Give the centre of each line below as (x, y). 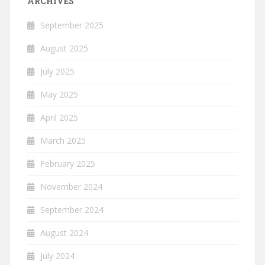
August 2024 (64, 233)
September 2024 (72, 210)
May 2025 (59, 94)
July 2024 (57, 256)
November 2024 (71, 187)
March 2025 (63, 140)
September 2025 (72, 25)
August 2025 (64, 48)
